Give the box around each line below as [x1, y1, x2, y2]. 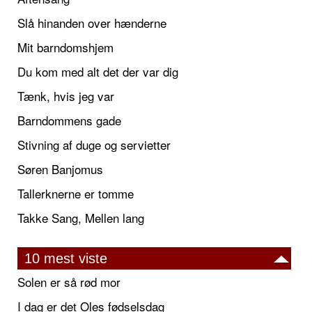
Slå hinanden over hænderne [17, 14, 166, 32]
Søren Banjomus [17, 160, 103, 178]
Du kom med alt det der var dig [17, 63, 178, 81]
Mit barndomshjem [17, 38, 114, 56]
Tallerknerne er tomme [17, 185, 134, 203]
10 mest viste [24, 251, 107, 267]
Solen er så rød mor [17, 273, 120, 291]
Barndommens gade [17, 111, 121, 130]
